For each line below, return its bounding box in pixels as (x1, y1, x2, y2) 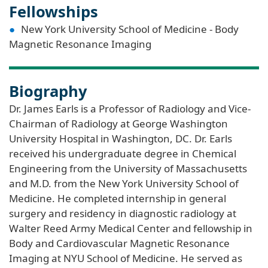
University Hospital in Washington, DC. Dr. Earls (9, 132, 232, 146)
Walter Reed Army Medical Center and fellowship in (9, 221, 252, 236)
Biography (9, 81, 87, 102)
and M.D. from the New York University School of (9, 176, 239, 191)
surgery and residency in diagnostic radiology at (9, 206, 236, 221)
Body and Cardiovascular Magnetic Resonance (9, 236, 230, 251)
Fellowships (9, 1, 98, 22)
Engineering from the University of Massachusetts (9, 162, 247, 176)
